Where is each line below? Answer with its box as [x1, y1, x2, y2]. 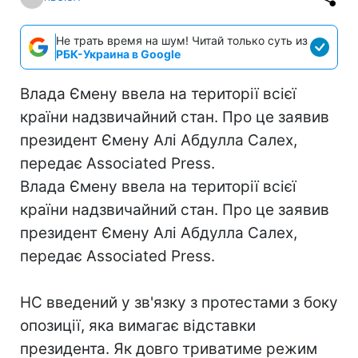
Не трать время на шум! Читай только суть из [56, 34, 308, 47]
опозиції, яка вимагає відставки [20, 316, 256, 335]
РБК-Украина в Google [56, 47, 181, 61]
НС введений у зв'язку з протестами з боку [20, 293, 338, 312]
